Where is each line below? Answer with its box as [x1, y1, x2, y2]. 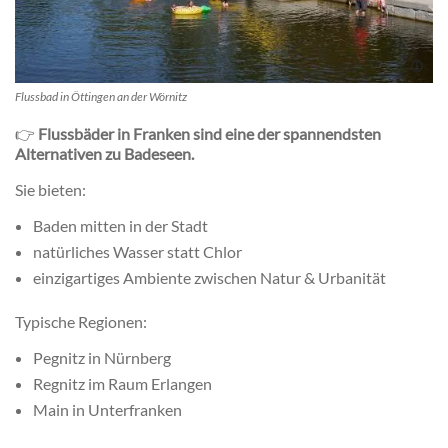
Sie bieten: [15, 179, 86, 199]
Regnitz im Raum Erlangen [33, 373, 212, 393]
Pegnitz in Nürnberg [33, 347, 171, 367]
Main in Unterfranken [33, 399, 182, 419]
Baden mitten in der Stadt [33, 215, 208, 235]
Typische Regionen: [15, 311, 147, 331]
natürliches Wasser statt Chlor [33, 241, 242, 261]
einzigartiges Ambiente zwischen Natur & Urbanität [33, 267, 386, 287]
